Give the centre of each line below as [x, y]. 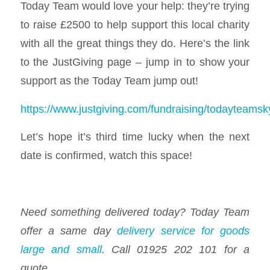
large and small [61, 249]
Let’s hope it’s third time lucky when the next [135, 137]
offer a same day [69, 230]
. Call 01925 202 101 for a [176, 249]
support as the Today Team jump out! [109, 80]
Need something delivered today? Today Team [135, 212]
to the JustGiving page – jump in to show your [135, 62]
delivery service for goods [184, 230]
